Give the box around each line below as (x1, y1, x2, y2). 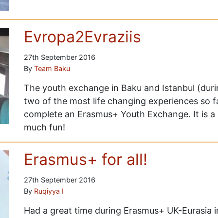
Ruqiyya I (34, 187, 64, 196)
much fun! (23, 122, 65, 133)
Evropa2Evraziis (23, 27, 141, 47)
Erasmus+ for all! (23, 150, 147, 169)
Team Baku (34, 64, 70, 73)
